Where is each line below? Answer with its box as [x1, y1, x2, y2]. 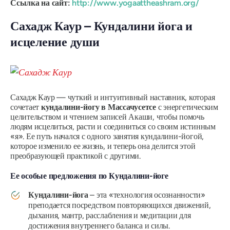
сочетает [10, 102, 41, 112]
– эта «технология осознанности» [88, 189, 205, 200]
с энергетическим [156, 102, 218, 112]
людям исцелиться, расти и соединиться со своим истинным [10, 121, 216, 131]
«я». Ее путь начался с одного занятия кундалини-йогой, [10, 131, 204, 141]
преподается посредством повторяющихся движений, [28, 200, 211, 210]
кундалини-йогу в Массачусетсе [41, 102, 156, 112]
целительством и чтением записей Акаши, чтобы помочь [10, 111, 204, 122]
